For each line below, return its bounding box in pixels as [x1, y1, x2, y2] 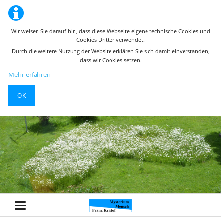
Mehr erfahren [8, 70, 51, 79]
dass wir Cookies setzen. [79, 56, 142, 64]
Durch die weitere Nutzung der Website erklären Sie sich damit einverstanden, [11, 47, 210, 55]
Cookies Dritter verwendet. [76, 36, 145, 43]
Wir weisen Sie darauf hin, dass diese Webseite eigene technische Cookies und [11, 27, 210, 35]
